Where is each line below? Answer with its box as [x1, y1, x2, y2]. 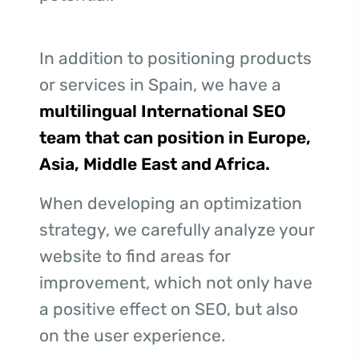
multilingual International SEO [39, 100, 286, 121]
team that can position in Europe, [39, 127, 311, 147]
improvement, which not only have [39, 272, 313, 292]
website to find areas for [39, 245, 231, 266]
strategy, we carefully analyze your [39, 219, 315, 240]
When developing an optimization [39, 192, 302, 213]
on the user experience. [39, 325, 225, 345]
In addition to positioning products [39, 47, 312, 68]
